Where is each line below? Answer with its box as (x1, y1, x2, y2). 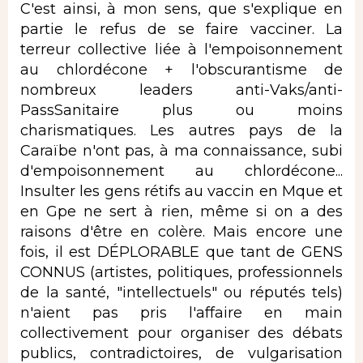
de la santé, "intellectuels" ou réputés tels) (20, 283, 343, 301)
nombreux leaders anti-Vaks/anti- (20, 80, 343, 99)
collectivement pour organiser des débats (20, 323, 343, 342)
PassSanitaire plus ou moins (20, 100, 343, 119)
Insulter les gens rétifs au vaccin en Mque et (20, 181, 343, 200)
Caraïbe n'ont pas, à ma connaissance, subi (20, 141, 343, 160)
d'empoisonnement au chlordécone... (20, 161, 343, 180)
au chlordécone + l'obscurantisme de (20, 60, 343, 79)
